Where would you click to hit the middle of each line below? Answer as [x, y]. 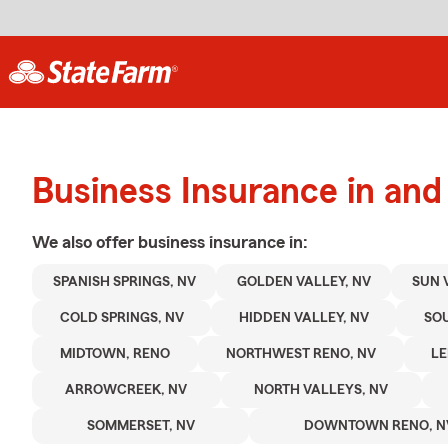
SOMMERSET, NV [140, 426]
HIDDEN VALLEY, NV [303, 318]
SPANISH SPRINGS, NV [124, 282]
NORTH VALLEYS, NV [321, 390]
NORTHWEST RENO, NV [300, 354]
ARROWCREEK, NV [126, 390]
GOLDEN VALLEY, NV [303, 282]
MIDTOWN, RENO [114, 354]
